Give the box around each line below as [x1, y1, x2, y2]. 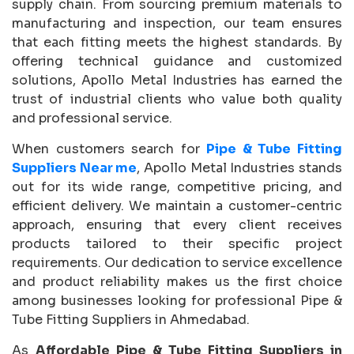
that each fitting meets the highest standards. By [12, 33, 342, 51]
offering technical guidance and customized [12, 52, 342, 70]
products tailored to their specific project [12, 235, 342, 252]
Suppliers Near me [12, 159, 137, 176]
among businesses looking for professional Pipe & [12, 292, 342, 309]
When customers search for [12, 140, 207, 157]
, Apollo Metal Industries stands [137, 159, 343, 176]
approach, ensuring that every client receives [12, 216, 342, 233]
